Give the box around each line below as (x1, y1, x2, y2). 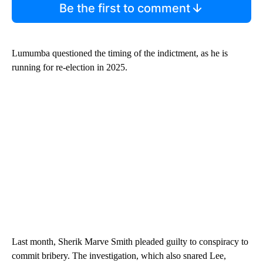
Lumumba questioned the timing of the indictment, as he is (12, 48, 228, 58)
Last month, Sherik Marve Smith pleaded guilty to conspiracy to (12, 236, 248, 247)
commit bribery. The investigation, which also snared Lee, (12, 250, 226, 261)
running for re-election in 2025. (12, 62, 127, 72)
